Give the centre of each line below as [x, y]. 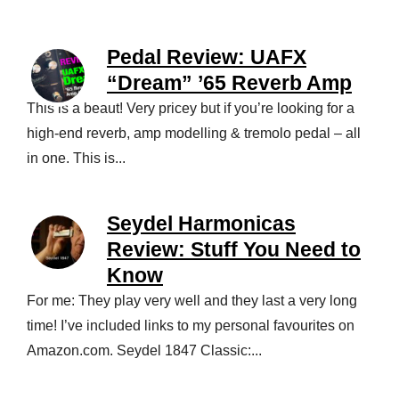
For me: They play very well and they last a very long [192, 301]
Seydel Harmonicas [201, 224]
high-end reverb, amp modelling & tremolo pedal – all [194, 133]
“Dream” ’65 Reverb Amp [229, 83]
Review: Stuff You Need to [234, 249]
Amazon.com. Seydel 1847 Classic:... [144, 350]
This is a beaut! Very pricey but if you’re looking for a [191, 108]
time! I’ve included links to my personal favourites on [191, 326]
